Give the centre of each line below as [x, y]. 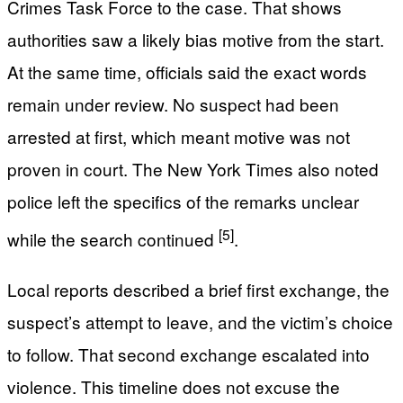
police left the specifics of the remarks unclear [183, 201]
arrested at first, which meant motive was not [179, 137]
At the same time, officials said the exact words [187, 72]
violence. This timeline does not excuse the [174, 386]
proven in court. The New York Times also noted [193, 169]
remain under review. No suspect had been [173, 104]
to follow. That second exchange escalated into [188, 354]
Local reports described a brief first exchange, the [198, 289]
